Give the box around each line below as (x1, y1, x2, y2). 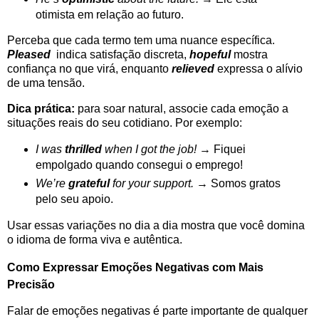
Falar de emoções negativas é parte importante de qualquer (7, 304, 308, 317)
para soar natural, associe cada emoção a (75, 103, 288, 115)
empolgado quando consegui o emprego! (35, 159, 243, 172)
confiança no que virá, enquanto (7, 63, 172, 75)
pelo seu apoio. (35, 193, 113, 206)
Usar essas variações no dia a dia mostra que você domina (7, 219, 305, 231)
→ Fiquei (196, 143, 246, 156)
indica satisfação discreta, (56, 48, 189, 61)
